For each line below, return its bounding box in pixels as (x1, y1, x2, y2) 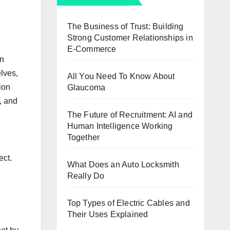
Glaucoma (67, 83, 106, 92)
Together (67, 132, 100, 142)
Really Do (67, 171, 105, 180)
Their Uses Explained (67, 209, 148, 219)
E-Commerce (67, 44, 117, 53)
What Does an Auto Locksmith (67, 160, 179, 169)
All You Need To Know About (67, 71, 175, 81)
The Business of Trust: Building (67, 22, 184, 31)
